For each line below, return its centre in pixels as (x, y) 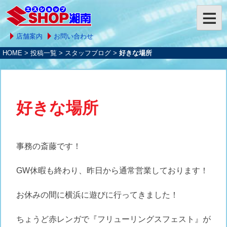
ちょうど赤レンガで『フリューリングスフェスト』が (113, 219)
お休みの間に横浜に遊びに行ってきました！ (97, 195)
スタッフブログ (88, 53)
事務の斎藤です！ (49, 146)
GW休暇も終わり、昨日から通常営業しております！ (112, 171)
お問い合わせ (73, 36)
